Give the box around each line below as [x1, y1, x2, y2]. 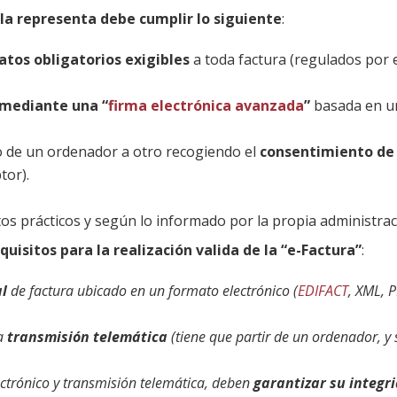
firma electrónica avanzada [108, 96, 305, 116]
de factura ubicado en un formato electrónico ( [7, 281, 299, 301]
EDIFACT [298, 281, 349, 301]
